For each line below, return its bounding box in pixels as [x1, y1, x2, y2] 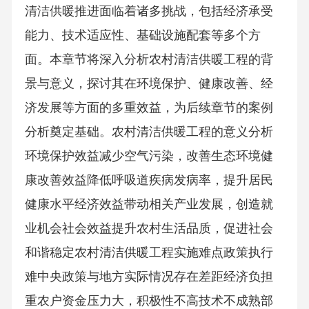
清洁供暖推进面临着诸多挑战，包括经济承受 [24, 4, 273, 19]
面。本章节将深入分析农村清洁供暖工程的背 [24, 52, 273, 67]
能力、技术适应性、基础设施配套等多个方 [24, 28, 261, 43]
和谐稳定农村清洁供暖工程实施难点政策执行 [24, 246, 273, 260]
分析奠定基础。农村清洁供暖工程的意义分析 [24, 125, 273, 139]
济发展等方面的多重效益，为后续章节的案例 [24, 101, 273, 115]
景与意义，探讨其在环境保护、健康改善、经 [24, 77, 273, 91]
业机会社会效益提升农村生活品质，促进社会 [24, 221, 273, 236]
